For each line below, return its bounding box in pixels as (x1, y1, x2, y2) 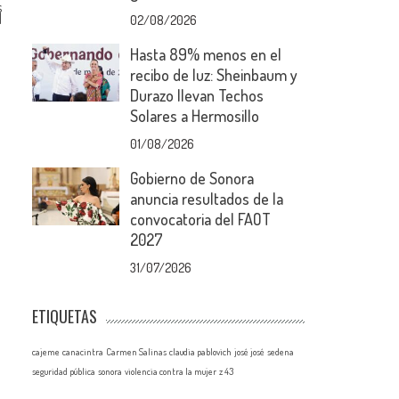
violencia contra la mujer (125, 365, 217, 378)
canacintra (62, 346, 104, 358)
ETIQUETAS (32, 305, 98, 328)
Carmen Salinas (106, 346, 167, 358)
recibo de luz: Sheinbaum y (130, 65, 298, 85)
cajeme (32, 346, 61, 358)
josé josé (234, 346, 265, 358)
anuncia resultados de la (130, 189, 284, 208)
